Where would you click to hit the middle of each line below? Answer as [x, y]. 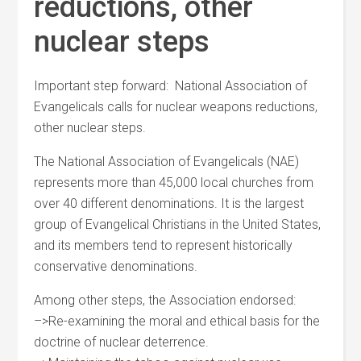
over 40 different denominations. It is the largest [169, 203]
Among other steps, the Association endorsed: [165, 300]
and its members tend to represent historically [164, 245]
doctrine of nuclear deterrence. [122, 342]
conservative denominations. [116, 266]
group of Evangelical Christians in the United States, [178, 224]
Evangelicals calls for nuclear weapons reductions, [176, 107]
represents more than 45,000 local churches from [174, 183]
